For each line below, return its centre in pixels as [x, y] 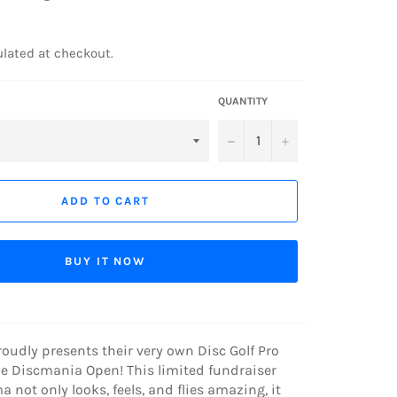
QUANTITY [243, 101]
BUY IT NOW [105, 261]
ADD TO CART [105, 201]
